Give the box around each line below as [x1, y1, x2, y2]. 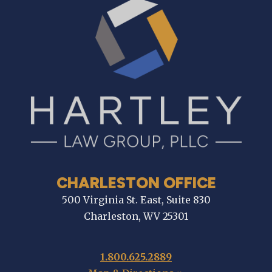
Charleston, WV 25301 [84, 210, 188, 223]
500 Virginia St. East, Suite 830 [61, 194, 211, 206]
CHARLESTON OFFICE [56, 174, 216, 192]
